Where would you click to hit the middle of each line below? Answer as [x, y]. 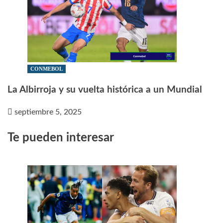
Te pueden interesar [61, 138]
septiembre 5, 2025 [48, 112]
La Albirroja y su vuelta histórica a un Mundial [105, 90]
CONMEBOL [47, 69]
